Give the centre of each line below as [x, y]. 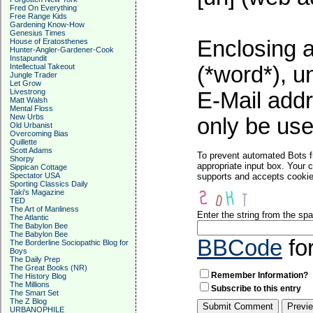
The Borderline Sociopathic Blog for [69, 242]
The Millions [30, 284]
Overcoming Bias [39, 133]
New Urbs [27, 117]
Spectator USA [35, 175]
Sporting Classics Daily [49, 184]
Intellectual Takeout [42, 66]
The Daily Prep [35, 259]
